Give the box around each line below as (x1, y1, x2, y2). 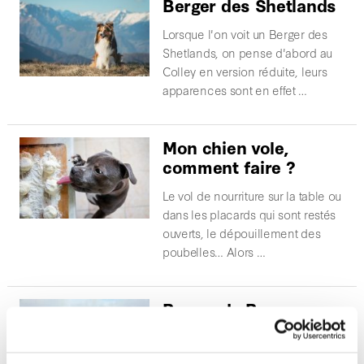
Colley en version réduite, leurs (162, 63, 327, 80)
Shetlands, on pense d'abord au (162, 44, 332, 62)
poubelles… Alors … (162, 243, 266, 261)
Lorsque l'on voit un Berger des (162, 25, 327, 43)
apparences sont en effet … (162, 81, 308, 99)
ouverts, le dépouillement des (162, 224, 321, 242)
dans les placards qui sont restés (162, 206, 336, 223)
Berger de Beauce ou (162, 297, 331, 321)
